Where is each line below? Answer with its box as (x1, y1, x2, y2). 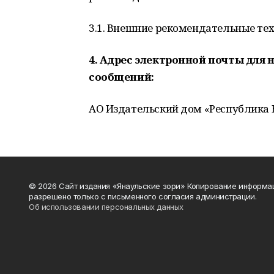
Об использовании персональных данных (29, 202, 183, 212)
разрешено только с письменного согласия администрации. (29, 191, 257, 201)
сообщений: (89, 70, 154, 84)
